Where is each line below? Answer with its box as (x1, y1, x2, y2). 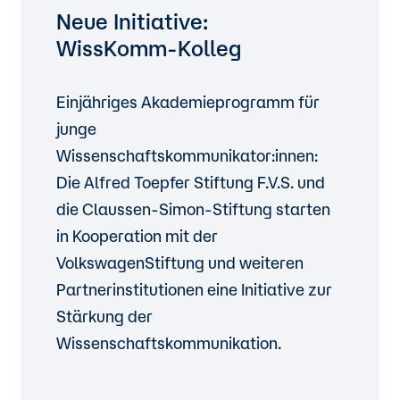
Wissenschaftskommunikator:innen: (56, 146, 319, 164)
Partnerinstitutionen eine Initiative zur (56, 280, 333, 298)
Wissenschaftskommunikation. (56, 334, 282, 352)
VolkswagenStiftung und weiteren (56, 254, 304, 271)
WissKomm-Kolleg (56, 36, 243, 61)
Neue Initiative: (56, 9, 209, 34)
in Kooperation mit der (56, 227, 219, 245)
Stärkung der (56, 307, 154, 325)
